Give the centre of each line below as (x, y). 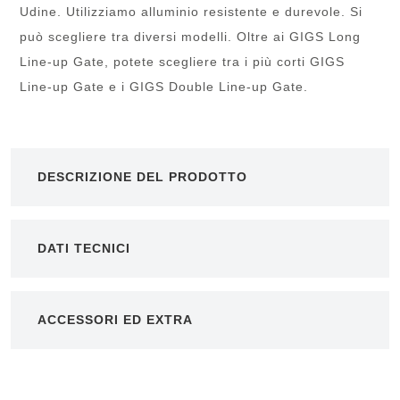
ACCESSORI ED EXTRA (116, 319)
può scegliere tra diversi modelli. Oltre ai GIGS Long (191, 36)
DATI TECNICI (84, 248)
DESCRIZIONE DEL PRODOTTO (143, 176)
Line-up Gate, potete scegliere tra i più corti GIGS (183, 61)
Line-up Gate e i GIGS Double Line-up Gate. (164, 86)
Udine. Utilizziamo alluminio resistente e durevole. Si (192, 11)
